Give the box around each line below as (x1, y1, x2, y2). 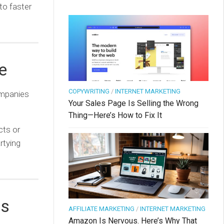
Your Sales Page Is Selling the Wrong (68, 98, 198, 108)
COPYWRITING (68, 87, 109, 95)
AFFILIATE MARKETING (68, 205, 134, 213)
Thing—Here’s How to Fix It (68, 110, 162, 120)
